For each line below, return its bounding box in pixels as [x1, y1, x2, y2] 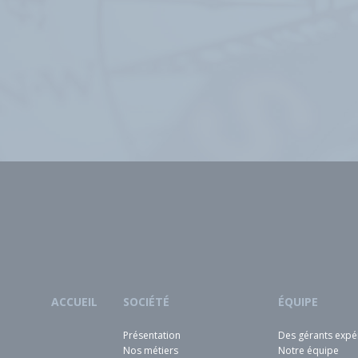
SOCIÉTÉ [123, 293, 169, 309]
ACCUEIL [51, 293, 97, 309]
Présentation [123, 328, 181, 342]
